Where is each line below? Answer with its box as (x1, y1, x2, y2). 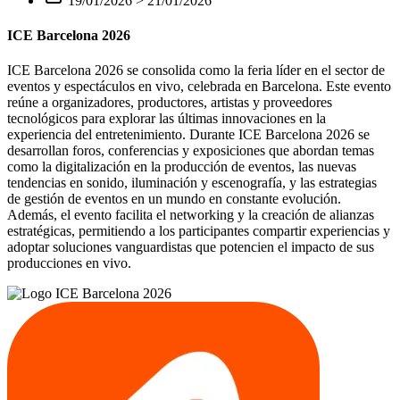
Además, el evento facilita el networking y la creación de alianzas (7, 207, 374, 223)
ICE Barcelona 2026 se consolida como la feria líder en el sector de (7, 62, 385, 79)
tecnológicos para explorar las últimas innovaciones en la (7, 111, 326, 127)
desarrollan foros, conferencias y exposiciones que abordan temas (7, 143, 374, 159)
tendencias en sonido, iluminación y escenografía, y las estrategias (7, 175, 377, 191)
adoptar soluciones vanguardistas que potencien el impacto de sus (7, 239, 374, 255)
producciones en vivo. (7, 255, 131, 271)
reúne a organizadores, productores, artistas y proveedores (7, 95, 332, 111)
